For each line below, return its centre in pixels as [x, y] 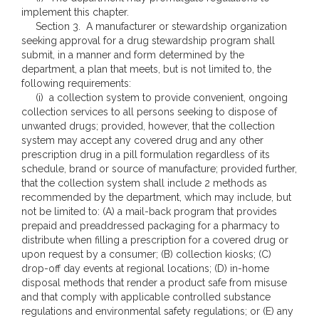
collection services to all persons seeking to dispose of [149, 112]
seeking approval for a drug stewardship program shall [148, 41]
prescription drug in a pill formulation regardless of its [146, 155]
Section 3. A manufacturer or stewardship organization [154, 26]
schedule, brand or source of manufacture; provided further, [159, 169]
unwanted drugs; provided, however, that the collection [148, 126]
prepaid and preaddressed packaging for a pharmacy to [151, 226]
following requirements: [76, 83]
